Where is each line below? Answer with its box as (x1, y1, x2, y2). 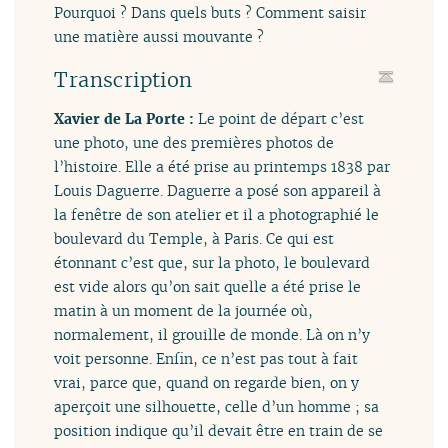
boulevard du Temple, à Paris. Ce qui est (54, 229, 335, 249)
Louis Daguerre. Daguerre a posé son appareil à (54, 181, 382, 201)
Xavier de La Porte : (54, 109, 199, 129)
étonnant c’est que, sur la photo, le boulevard (54, 253, 371, 273)
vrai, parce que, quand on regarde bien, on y (54, 373, 360, 393)
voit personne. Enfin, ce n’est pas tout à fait (54, 349, 359, 369)
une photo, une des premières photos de (54, 133, 335, 153)
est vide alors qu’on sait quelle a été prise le (54, 277, 362, 297)
